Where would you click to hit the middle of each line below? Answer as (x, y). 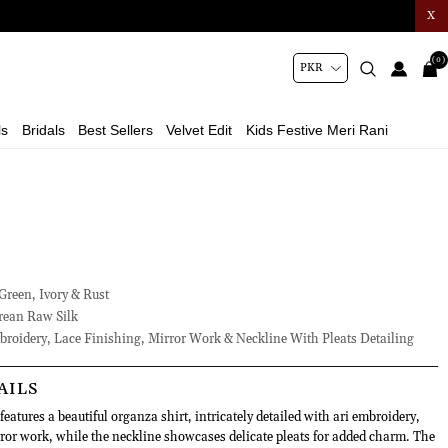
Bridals (43, 130)
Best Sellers (116, 130)
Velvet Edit (199, 130)
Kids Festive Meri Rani (316, 130)
